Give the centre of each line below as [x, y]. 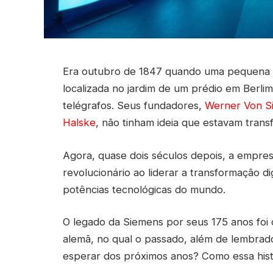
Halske [79, 122]
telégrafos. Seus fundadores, [134, 105]
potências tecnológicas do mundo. [144, 189]
